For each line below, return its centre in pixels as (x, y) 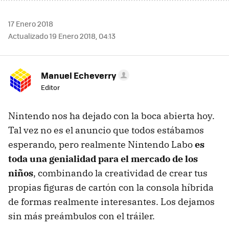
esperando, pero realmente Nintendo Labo (101, 144)
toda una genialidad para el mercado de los (103, 159)
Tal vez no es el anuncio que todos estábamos (106, 130)
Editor (50, 87)
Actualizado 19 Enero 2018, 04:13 (62, 36)
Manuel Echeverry (78, 75)
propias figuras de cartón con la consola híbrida (111, 187)
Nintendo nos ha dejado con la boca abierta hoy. (111, 116)
